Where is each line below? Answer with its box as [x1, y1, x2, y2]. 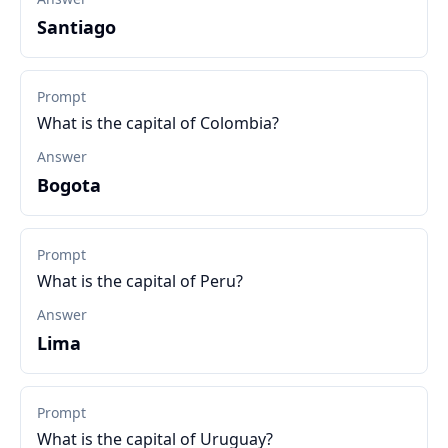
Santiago [37, 15, 116, 39]
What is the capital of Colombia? [37, 112, 279, 134]
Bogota [37, 173, 101, 197]
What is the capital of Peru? [37, 270, 243, 292]
